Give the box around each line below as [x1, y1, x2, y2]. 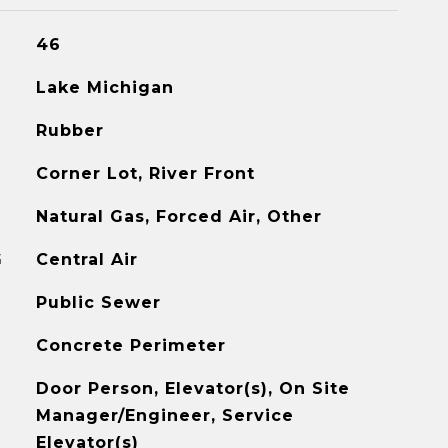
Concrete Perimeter [35, 336, 226, 355]
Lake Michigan [35, 78, 174, 97]
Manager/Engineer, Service [35, 406, 294, 425]
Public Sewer [35, 293, 161, 312]
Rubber [35, 121, 104, 140]
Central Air [35, 250, 138, 269]
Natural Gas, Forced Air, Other [35, 207, 322, 226]
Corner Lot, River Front [35, 164, 255, 183]
